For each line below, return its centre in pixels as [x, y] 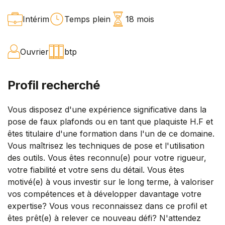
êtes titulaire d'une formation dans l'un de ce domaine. [111, 133]
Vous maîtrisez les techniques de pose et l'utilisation [106, 145]
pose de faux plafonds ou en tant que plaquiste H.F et [110, 121]
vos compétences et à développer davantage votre [104, 194]
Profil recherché [54, 85]
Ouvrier [34, 51]
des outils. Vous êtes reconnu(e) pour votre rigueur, [107, 157]
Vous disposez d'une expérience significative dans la [107, 109]
